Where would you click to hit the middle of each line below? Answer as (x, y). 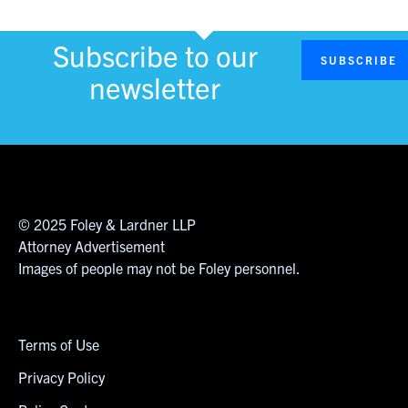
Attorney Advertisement (92, 245)
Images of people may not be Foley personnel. (159, 267)
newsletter (155, 86)
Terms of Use (59, 345)
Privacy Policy (61, 377)
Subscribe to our (155, 54)
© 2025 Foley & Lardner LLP (107, 224)
